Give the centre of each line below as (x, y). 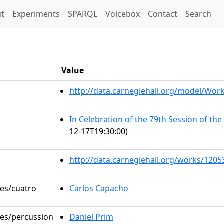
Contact (163, 14)
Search (198, 14)
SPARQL (83, 14)
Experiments (36, 14)
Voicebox (123, 14)
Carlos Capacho (99, 188)
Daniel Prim (91, 217)
